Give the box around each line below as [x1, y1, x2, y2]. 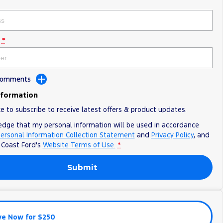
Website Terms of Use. [42, 140, 115, 149]
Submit [67, 162, 98, 173]
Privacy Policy [151, 130, 194, 139]
